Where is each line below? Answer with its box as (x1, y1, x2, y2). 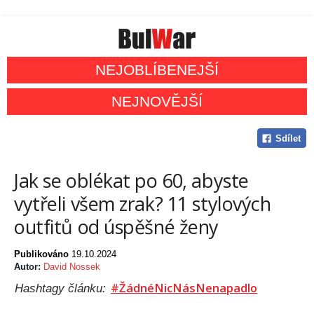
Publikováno (14, 249, 71, 260)
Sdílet (275, 133, 301, 144)
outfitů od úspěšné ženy (14, 214, 219, 240)
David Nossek (43, 261, 100, 273)
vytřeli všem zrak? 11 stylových (14, 191, 271, 217)
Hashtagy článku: (15, 282, 109, 295)
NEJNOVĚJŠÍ (111, 93, 203, 110)
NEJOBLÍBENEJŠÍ (95, 62, 219, 78)
